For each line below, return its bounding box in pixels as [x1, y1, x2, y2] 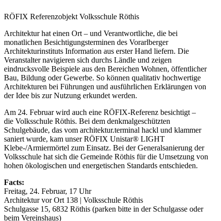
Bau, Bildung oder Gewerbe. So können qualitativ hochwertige [4, 74, 201, 82]
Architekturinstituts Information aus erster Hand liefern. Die [4, 47, 189, 56]
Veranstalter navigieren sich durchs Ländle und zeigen [4, 56, 172, 65]
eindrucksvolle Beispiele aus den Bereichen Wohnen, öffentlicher [4, 65, 207, 74]
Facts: [4, 178, 24, 187]
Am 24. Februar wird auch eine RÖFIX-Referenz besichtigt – [4, 108, 196, 117]
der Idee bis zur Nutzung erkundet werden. [4, 91, 137, 100]
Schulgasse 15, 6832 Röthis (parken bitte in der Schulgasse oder [4, 205, 203, 214]
